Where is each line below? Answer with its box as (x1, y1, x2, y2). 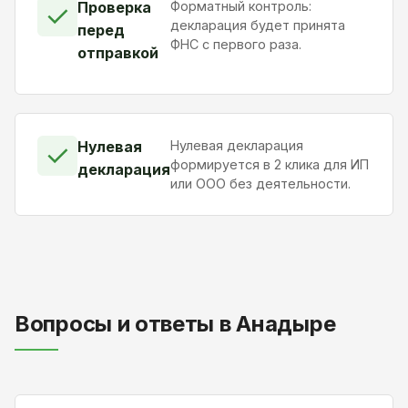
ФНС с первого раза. (169, 36, 301, 52)
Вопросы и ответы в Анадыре (15, 310, 336, 337)
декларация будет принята (169, 16, 345, 33)
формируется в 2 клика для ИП (170, 156, 369, 172)
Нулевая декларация (170, 137, 303, 153)
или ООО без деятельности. (170, 175, 351, 191)
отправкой (77, 43, 158, 62)
